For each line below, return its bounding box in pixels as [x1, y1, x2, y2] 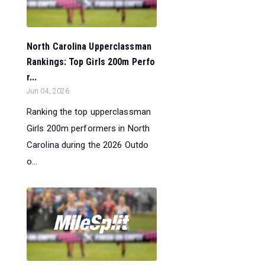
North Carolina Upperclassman [27, 40, 151, 52]
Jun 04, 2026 [27, 86, 70, 95]
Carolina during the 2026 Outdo [27, 139, 149, 150]
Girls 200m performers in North [27, 122, 150, 134]
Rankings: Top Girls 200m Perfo [27, 56, 156, 67]
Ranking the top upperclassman [27, 106, 151, 117]
